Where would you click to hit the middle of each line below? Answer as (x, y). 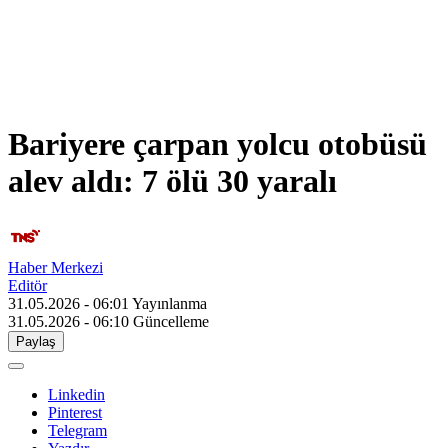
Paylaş (36, 342)
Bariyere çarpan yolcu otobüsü (217, 143)
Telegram (77, 431)
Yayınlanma (169, 304)
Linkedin (76, 395)
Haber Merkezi (55, 268)
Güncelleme (171, 322)
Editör (27, 286)
